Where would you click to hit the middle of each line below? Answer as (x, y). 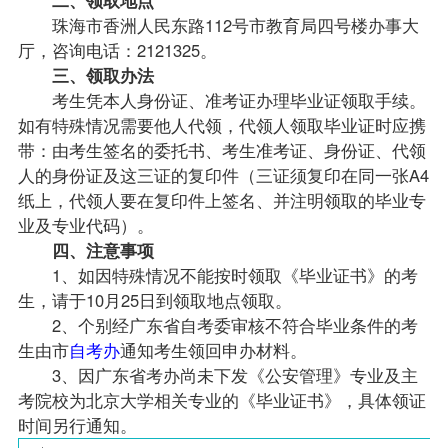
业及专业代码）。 (85, 224)
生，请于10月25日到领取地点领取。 (154, 299)
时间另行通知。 (77, 424)
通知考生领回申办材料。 (213, 349)
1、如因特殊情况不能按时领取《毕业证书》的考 (217, 274)
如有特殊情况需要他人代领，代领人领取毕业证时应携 (221, 124)
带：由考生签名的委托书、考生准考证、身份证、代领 (221, 149)
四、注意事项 (94, 249)
